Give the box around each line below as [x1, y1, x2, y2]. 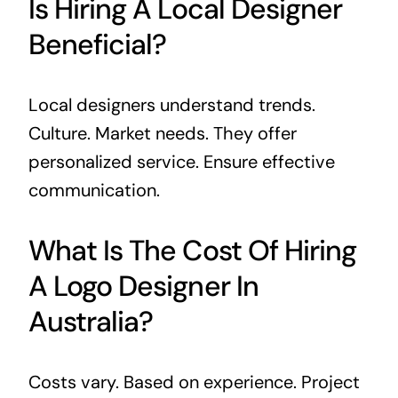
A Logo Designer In [28, 267, 259, 305]
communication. [28, 178, 160, 202]
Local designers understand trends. [28, 92, 315, 116]
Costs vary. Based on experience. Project [28, 370, 360, 394]
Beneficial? [28, 25, 167, 63]
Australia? [28, 302, 154, 340]
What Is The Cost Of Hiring [28, 231, 357, 269]
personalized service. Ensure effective [28, 149, 335, 173]
